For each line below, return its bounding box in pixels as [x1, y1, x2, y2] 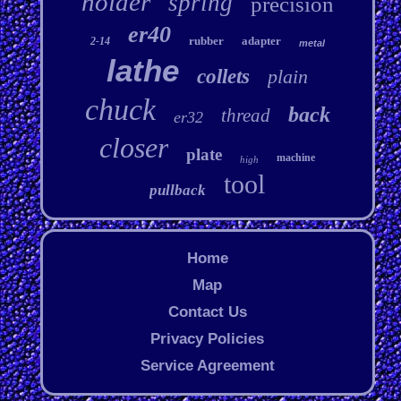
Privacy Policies [150, 330, 265, 348]
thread [220, 105, 270, 127]
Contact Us [167, 303, 247, 321]
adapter [241, 34, 281, 48]
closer [99, 132, 169, 165]
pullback [149, 182, 207, 200]
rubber [188, 34, 224, 48]
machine [277, 151, 316, 165]
